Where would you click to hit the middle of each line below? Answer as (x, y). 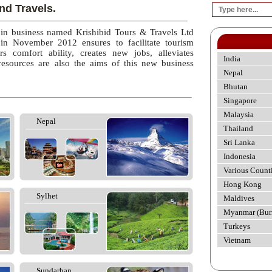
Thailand (238, 128)
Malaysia (239, 114)
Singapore (240, 100)
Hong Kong (243, 184)
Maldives (239, 198)
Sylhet (47, 196)
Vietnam (237, 240)
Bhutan (236, 87)
